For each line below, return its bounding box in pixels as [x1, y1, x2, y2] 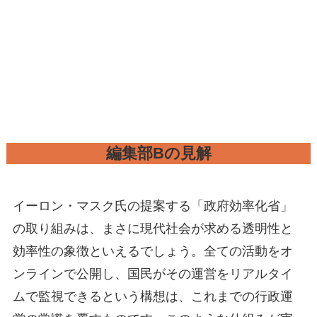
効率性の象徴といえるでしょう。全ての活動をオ [12, 243, 293, 258]
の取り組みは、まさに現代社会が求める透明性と [12, 221, 293, 236]
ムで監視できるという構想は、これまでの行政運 [12, 289, 293, 304]
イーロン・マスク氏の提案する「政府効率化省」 [12, 198, 293, 213]
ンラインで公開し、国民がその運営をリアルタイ [12, 266, 293, 281]
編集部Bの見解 [105, 144, 212, 162]
